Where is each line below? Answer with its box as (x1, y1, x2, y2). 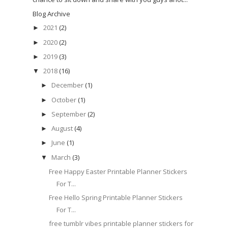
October (51, 95, 76, 104)
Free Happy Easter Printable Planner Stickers (49, 166, 188, 176)
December (51, 80, 83, 90)
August (51, 124, 73, 133)
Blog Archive (33, 9, 70, 19)
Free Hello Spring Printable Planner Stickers (49, 193, 183, 203)
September (51, 109, 86, 119)
